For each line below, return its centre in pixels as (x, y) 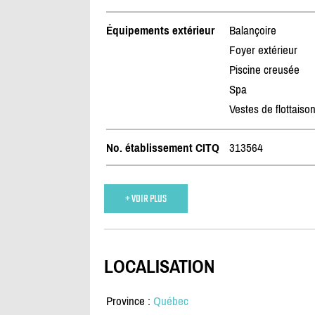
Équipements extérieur (160, 31)
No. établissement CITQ (162, 148)
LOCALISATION (159, 266)
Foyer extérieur (263, 50)
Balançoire (252, 31)
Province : (129, 301)
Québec (171, 301)
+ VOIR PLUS (146, 199)
